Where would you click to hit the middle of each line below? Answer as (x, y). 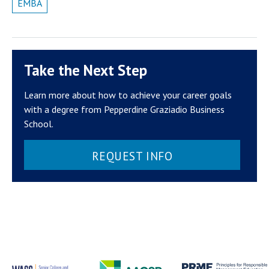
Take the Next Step (86, 70)
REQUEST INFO (132, 156)
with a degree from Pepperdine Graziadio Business (124, 109)
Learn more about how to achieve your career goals (128, 95)
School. (39, 123)
